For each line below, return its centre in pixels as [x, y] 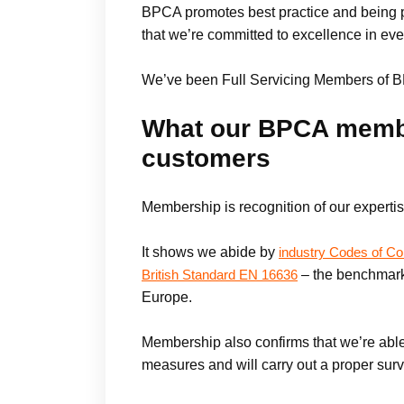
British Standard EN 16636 [220, 275]
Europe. [167, 298]
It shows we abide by [210, 252]
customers [206, 159]
